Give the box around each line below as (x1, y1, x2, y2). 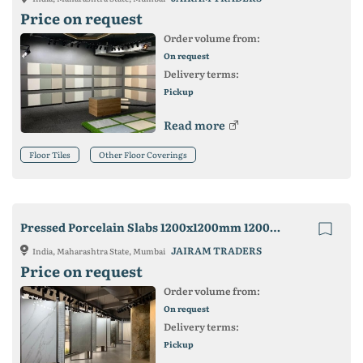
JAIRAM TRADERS (171, 242, 262, 258)
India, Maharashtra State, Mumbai (32, 244, 167, 257)
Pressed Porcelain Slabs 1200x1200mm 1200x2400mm (270, 218, 280, 235)
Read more (163, 116, 225, 133)
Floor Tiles (29, 147, 70, 160)
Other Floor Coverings (99, 147, 187, 160)
